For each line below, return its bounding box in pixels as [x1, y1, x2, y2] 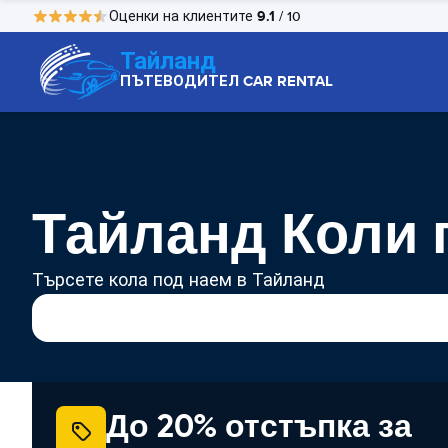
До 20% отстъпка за [106, 406, 412, 446]
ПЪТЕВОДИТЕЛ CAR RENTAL [120, 70, 333, 92]
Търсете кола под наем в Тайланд [32, 269, 325, 291]
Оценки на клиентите [109, 7, 257, 25]
